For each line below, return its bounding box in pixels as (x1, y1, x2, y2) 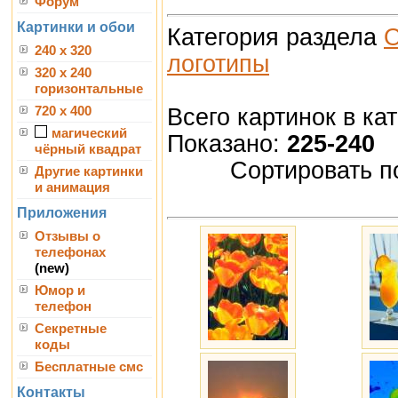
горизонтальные (35, 82, 143, 96)
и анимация (35, 180, 110, 195)
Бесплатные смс (35, 360, 143, 374)
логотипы (167, 50, 269, 77)
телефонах (35, 245, 106, 259)
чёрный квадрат (35, 142, 141, 156)
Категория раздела (167, 23, 384, 51)
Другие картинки (35, 164, 143, 179)
